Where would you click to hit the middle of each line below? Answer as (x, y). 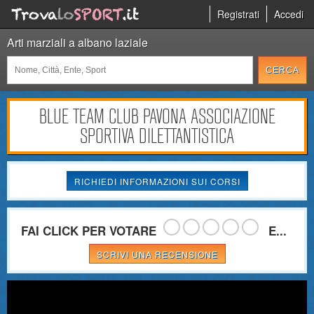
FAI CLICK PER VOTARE (88, 231)
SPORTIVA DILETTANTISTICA (157, 136)
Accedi (289, 14)
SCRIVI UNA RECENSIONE (157, 254)
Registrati (238, 14)
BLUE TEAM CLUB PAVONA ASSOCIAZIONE (157, 116)
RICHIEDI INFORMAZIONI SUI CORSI (157, 181)
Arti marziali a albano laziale (77, 42)
